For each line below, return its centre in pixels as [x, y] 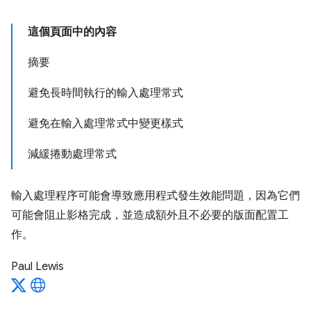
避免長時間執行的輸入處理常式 [106, 93]
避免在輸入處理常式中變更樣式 [106, 124]
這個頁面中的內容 [72, 32]
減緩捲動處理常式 [72, 154]
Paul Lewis [37, 267]
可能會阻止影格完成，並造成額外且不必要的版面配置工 [150, 215]
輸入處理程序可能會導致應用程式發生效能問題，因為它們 [155, 196]
